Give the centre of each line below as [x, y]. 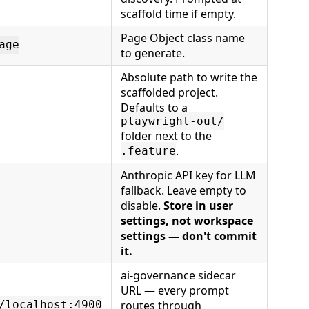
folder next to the [166, 136]
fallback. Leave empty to [183, 190]
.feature [148, 151]
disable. [142, 205]
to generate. [153, 53]
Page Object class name [183, 38]
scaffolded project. [169, 92]
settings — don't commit [189, 236]
